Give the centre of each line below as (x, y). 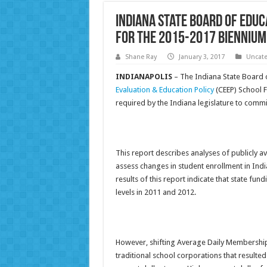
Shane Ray (141, 57)
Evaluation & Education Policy (164, 90)
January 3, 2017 (201, 57)
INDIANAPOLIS (144, 77)
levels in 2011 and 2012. (156, 193)
